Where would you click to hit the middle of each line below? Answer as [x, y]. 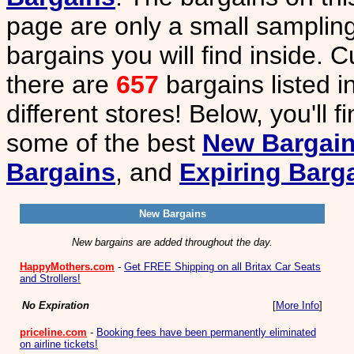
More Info [298, 305]
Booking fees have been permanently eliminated [206, 332]
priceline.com [53, 332]
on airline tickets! [59, 344]
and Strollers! [50, 279]
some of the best [104, 143]
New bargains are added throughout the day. [172, 242]
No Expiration [56, 305]
